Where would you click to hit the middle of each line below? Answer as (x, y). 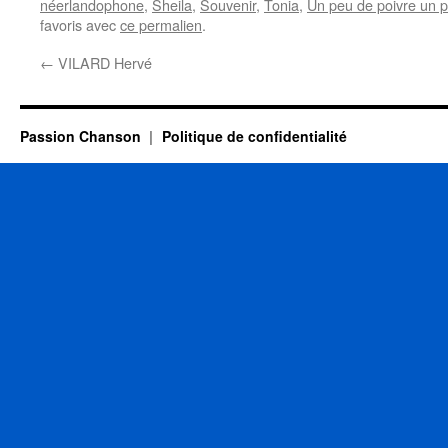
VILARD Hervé (103, 62)
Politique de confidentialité (254, 136)
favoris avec (80, 24)
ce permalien (161, 24)
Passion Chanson (82, 136)
